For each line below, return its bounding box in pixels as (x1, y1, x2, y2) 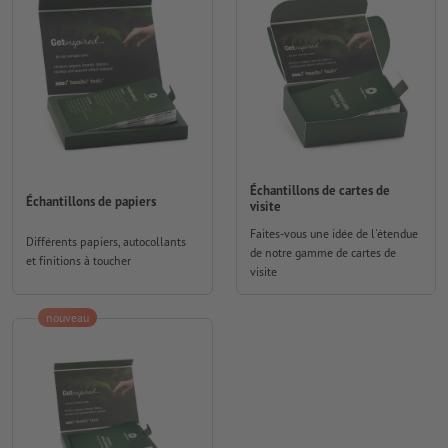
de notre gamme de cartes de (249, 245, 396, 261)
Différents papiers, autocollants (26, 233, 186, 249)
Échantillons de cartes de (249, 181, 390, 199)
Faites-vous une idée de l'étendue (249, 226, 418, 242)
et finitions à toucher (26, 252, 131, 268)
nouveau (46, 310, 89, 326)
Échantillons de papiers (26, 193, 156, 211)
